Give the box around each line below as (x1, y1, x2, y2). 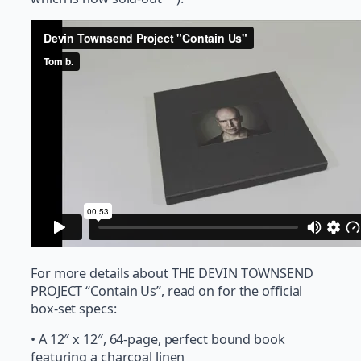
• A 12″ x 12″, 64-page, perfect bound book (31, 330, 285, 348)
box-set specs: (31, 299, 117, 317)
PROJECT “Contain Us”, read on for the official (31, 281, 303, 300)
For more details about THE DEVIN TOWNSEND (31, 263, 313, 282)
